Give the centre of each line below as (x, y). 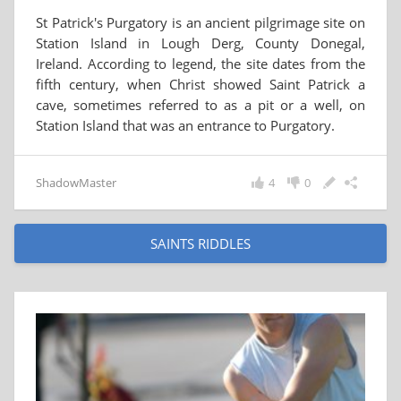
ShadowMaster (76, 183)
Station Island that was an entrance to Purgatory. (185, 125)
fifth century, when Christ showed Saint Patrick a (200, 84)
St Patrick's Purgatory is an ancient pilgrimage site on (200, 22)
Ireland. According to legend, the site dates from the (200, 64)
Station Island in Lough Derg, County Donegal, (200, 43)
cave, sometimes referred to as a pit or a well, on (200, 105)
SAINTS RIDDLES (200, 243)
